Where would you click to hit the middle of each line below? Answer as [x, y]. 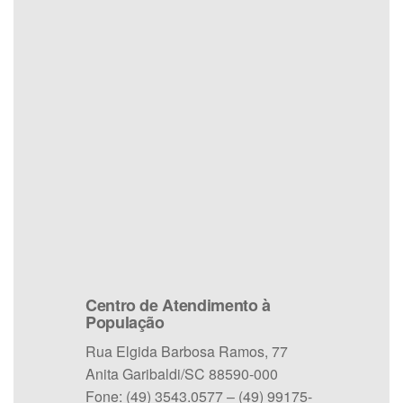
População [125, 322]
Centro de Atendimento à [178, 305]
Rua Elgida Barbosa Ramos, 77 [187, 352]
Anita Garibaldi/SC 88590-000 [182, 374]
